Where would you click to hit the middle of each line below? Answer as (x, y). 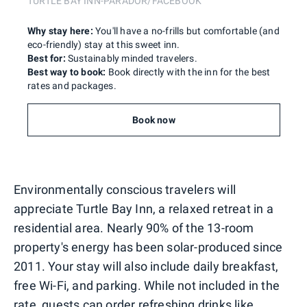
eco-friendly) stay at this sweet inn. (104, 44)
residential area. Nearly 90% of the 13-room (134, 228)
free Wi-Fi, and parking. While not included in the (147, 285)
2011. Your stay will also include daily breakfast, (146, 266)
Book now (154, 120)
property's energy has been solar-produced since (148, 247)
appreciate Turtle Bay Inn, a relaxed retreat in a (144, 208)
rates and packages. (72, 85)
